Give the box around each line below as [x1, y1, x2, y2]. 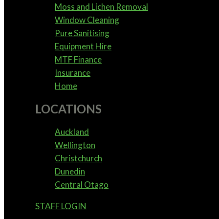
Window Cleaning [55, 14, 119, 25]
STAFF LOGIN [35, 200, 87, 211]
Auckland [55, 126, 89, 137]
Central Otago [55, 179, 109, 190]
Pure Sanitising [55, 27, 109, 38]
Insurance [55, 67, 90, 78]
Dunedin [55, 166, 85, 176]
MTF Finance [55, 54, 102, 65]
